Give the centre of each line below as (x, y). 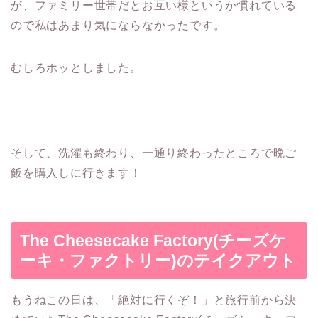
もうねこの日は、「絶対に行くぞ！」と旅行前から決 (154, 300)
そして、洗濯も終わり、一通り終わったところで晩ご (154, 153)
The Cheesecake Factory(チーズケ (153, 240)
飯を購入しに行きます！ (76, 173)
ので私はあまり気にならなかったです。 (118, 26)
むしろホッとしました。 (76, 68)
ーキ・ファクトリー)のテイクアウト (158, 260)
